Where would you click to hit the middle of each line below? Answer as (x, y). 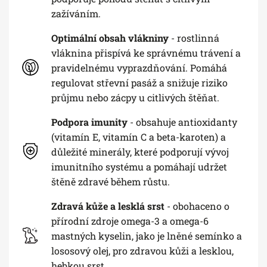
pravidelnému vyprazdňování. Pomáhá (139, 67)
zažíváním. (76, 13)
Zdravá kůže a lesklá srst (109, 206)
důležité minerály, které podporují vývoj (140, 151)
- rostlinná (195, 38)
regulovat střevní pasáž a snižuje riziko (139, 82)
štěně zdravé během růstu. (111, 181)
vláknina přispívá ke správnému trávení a (146, 52)
